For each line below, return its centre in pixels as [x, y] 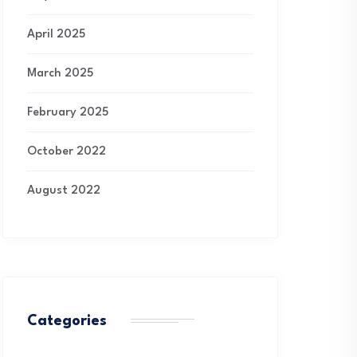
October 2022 [67, 152]
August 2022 [64, 191]
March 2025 [60, 74]
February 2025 [68, 113]
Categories [67, 321]
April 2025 [56, 35]
